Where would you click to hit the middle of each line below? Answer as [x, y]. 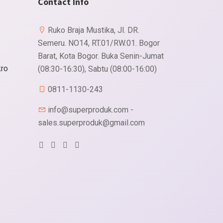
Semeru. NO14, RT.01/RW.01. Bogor [99, 43]
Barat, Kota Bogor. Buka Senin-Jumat [101, 56]
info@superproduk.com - [90, 110]
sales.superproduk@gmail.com [91, 123]
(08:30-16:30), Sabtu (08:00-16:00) [97, 69]
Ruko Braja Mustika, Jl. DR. [93, 30]
